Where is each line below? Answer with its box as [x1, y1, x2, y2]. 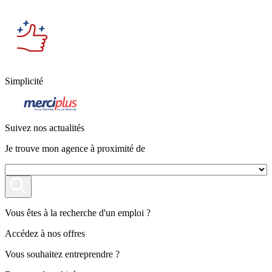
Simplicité [5, 76, 43, 87]
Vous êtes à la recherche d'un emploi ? [5, 207, 151, 218]
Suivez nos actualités [5, 123, 84, 134]
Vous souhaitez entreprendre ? [5, 248, 120, 259]
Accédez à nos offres [5, 228, 85, 239]
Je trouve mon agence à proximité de [5, 143, 145, 154]
